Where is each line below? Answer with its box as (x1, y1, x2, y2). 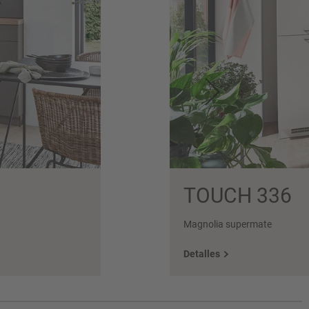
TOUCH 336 (183, 183, 292, 208)
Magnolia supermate (183, 219, 272, 230)
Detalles (183, 248, 220, 260)
